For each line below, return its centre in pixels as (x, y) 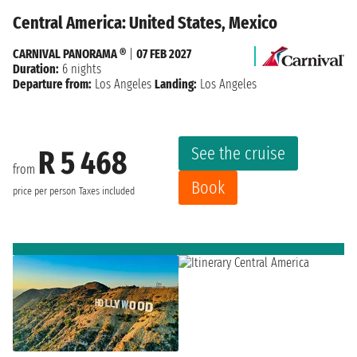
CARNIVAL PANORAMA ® (69, 54)
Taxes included (107, 191)
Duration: (36, 69)
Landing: (176, 84)
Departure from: (52, 84)
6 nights (80, 69)
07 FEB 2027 (164, 54)
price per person (44, 191)
